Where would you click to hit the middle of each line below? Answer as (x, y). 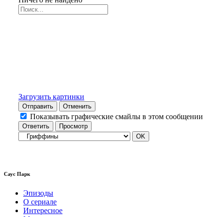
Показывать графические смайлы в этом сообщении (116, 116)
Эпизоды (38, 193)
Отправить (38, 106)
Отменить (77, 106)
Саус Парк (17, 174)
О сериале (40, 201)
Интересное (43, 210)
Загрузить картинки (51, 96)
